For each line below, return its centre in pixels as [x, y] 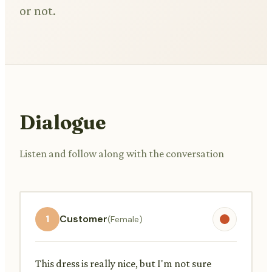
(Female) [125, 219]
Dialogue [63, 122]
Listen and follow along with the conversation [122, 153]
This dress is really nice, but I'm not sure [123, 263]
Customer [83, 219]
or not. [38, 11]
